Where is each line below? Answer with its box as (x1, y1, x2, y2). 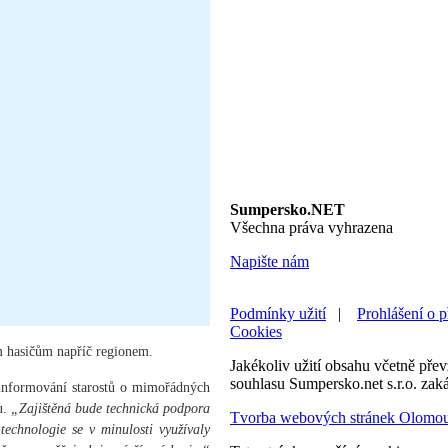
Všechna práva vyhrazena (230, 219, 393, 237)
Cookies (230, 323, 282, 341)
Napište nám (230, 253, 309, 271)
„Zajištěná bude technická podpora (10, 401, 211, 417)
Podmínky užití (230, 305, 326, 323)
